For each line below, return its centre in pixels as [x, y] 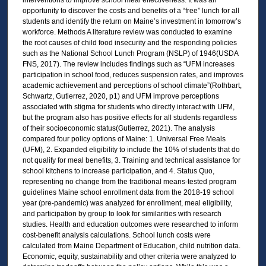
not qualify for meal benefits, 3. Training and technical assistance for [131, 160]
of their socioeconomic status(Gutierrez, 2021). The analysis [118, 128]
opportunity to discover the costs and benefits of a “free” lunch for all [131, 10]
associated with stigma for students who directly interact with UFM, [128, 107]
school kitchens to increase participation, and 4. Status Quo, [118, 171]
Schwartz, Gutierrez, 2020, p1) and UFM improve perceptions [121, 96]
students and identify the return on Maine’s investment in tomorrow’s [132, 21]
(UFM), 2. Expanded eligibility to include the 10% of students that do [131, 149]
